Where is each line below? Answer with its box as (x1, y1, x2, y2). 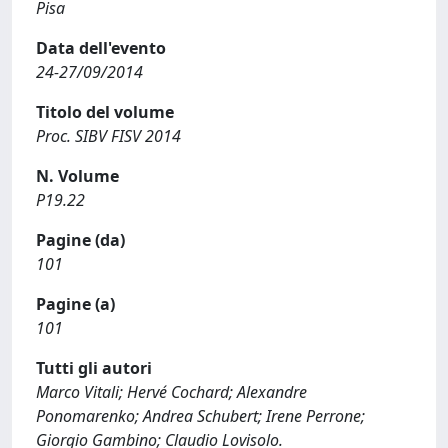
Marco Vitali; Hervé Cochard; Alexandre (36, 381, 307, 403)
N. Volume (36, 165, 119, 187)
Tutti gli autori (36, 357, 152, 379)
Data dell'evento (36, 37, 166, 59)
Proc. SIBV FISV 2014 (36, 125, 181, 147)
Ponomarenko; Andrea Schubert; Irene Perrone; (36, 405, 365, 427)
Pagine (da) (36, 229, 125, 251)
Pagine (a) (36, 293, 115, 315)
